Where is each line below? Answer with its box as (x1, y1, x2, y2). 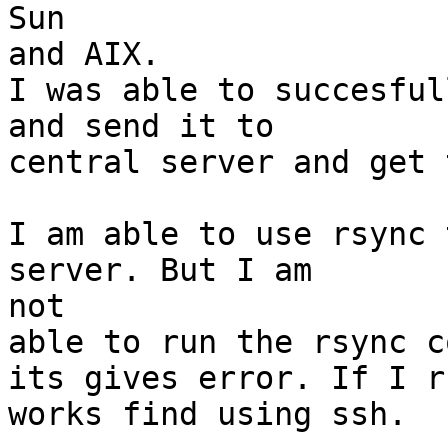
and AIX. (8, 36, 160, 73)
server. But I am (8, 252, 312, 289)
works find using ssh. (8, 396, 407, 433)
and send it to (8, 108, 274, 145)
